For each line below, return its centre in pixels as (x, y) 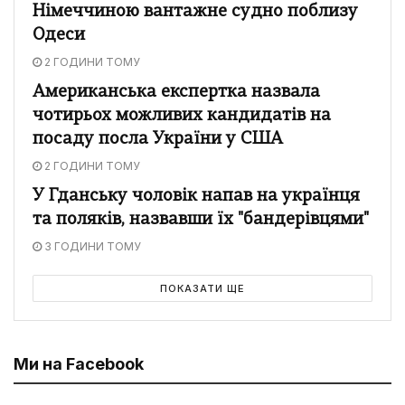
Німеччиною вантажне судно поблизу (195, 12)
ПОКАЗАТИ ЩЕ (202, 288)
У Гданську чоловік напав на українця (196, 196)
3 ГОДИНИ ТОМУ (91, 246)
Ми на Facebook (79, 363)
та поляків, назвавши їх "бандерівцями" (201, 220)
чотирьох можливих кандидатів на (182, 116)
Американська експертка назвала (176, 92)
